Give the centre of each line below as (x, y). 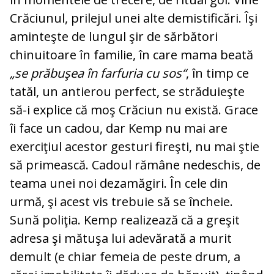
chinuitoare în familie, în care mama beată (131, 55)
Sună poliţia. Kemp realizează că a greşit (125, 220)
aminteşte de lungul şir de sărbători (114, 37)
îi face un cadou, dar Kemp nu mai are (119, 128)
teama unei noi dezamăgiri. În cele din (119, 183)
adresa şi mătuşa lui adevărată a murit (121, 239)
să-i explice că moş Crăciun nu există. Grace (134, 110)
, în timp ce (217, 73)
